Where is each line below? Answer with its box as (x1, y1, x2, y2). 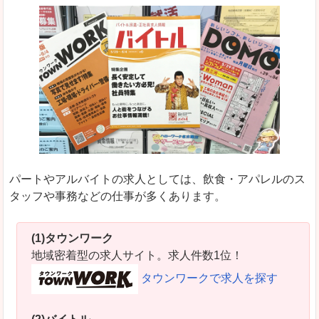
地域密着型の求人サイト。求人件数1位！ (31, 249, 243, 262)
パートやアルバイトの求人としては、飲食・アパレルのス (9, 173, 305, 186)
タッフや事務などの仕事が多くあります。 (9, 190, 226, 203)
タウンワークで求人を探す (141, 272, 278, 285)
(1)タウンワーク (31, 232, 113, 245)
